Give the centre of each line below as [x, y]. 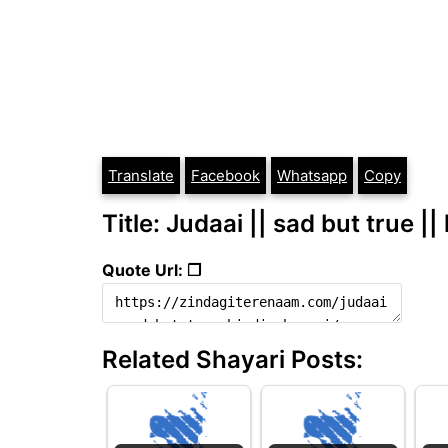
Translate [141, 175]
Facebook [225, 175]
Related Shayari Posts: [232, 359]
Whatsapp [312, 175]
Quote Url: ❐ [151, 269]
